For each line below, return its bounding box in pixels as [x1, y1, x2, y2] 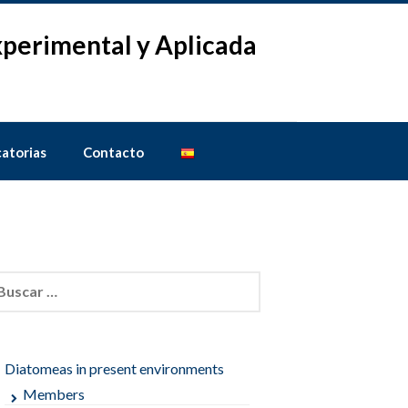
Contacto [83, 144, 144, 161]
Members [23, 385, 86, 403]
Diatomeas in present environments [5, 360, 225, 378]
